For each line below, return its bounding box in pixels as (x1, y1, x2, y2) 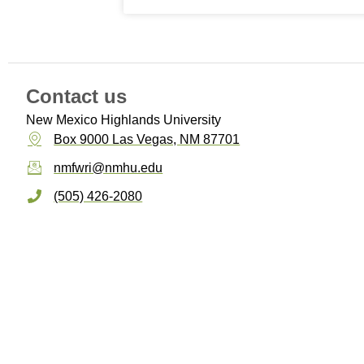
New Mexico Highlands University (26, 113, 221, 128)
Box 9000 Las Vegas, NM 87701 (54, 132, 240, 147)
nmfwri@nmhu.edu (54, 161, 163, 175)
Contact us (26, 85, 127, 108)
